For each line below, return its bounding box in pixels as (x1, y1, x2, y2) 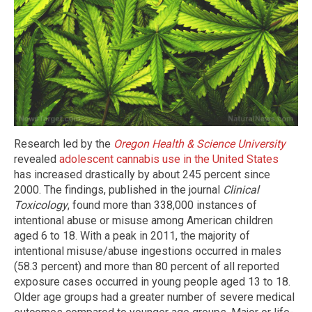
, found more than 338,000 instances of (68, 198, 257, 212)
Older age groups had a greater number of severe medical (14, 290, 295, 304)
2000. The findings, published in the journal (14, 182, 223, 196)
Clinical (223, 182, 259, 196)
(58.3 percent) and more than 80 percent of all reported (14, 259, 279, 273)
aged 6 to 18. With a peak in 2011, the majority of (14, 228, 250, 242)
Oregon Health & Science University (114, 136, 286, 150)
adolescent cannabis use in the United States (59, 152, 279, 166)
